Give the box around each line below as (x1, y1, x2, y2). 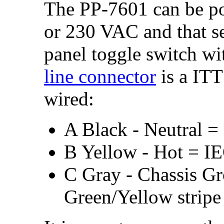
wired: (44, 87, 94, 109)
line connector (44, 65, 156, 87)
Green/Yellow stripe (64, 185, 221, 207)
